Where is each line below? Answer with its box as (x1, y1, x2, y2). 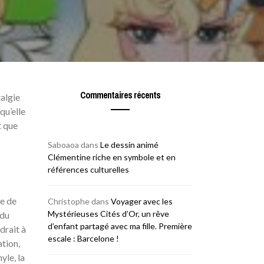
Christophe (48, 196, 90, 206)
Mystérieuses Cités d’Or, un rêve (48, 209, 169, 219)
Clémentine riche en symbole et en (48, 152, 176, 162)
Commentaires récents (80, 88, 160, 101)
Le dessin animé (100, 140, 159, 150)
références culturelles (48, 164, 129, 174)
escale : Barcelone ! (48, 233, 119, 243)
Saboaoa (48, 140, 79, 150)
